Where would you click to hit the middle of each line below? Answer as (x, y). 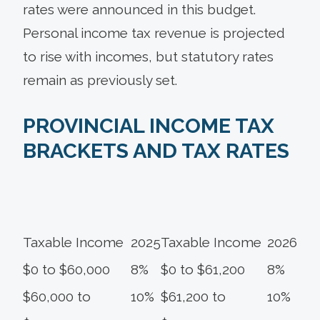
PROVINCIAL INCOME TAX (149, 125)
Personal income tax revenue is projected (154, 32)
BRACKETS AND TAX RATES (156, 150)
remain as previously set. (100, 80)
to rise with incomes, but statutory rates (148, 56)
